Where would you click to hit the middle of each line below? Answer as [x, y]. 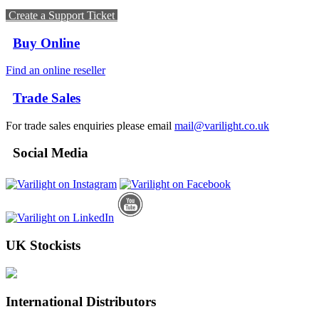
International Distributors [81, 302]
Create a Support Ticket [62, 15]
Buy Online [46, 43]
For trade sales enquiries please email [90, 125]
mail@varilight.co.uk [222, 125]
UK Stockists [43, 245]
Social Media [47, 153]
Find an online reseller [56, 70]
